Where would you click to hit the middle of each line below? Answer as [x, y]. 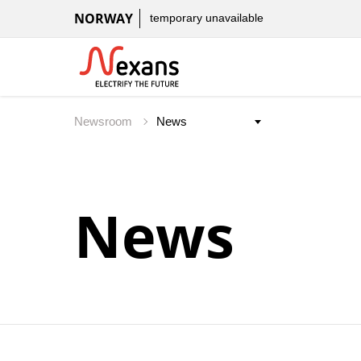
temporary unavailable [207, 18]
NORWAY [104, 19]
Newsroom [105, 122]
